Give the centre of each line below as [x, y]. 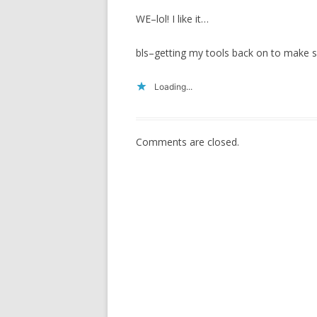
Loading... [173, 87]
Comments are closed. [188, 142]
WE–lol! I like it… [172, 19]
